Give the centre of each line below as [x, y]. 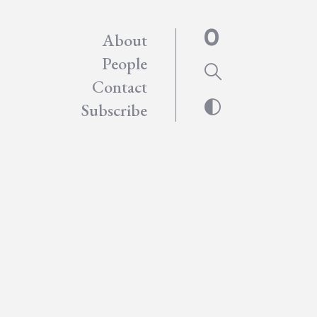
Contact [120, 87]
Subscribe [115, 110]
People [125, 63]
